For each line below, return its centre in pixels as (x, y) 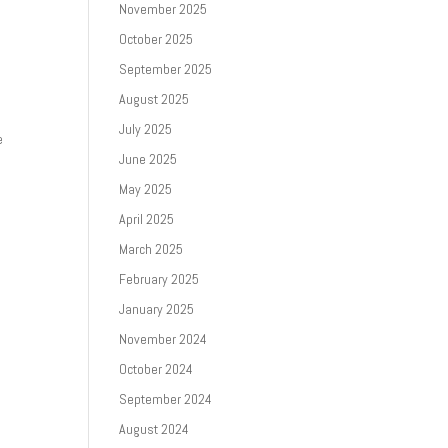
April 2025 (147, 219)
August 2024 (154, 429)
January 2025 (157, 309)
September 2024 (166, 399)
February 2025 (159, 279)
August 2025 (154, 99)
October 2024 (156, 369)
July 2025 (146, 129)
